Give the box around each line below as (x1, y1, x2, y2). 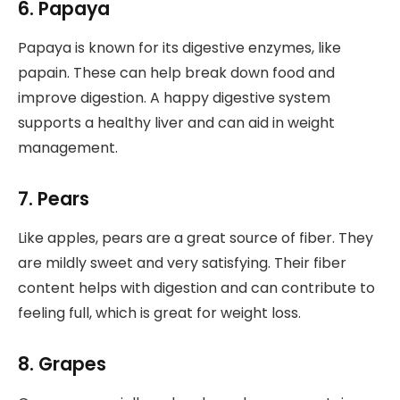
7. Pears (18, 185, 89, 212)
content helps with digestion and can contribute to (18, 278, 375, 299)
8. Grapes (18, 350, 106, 377)
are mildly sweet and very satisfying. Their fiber (18, 253, 346, 274)
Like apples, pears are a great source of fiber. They (18, 228, 373, 249)
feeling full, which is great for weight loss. (18, 303, 301, 324)
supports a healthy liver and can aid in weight (18, 112, 335, 133)
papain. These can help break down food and (18, 62, 335, 83)
